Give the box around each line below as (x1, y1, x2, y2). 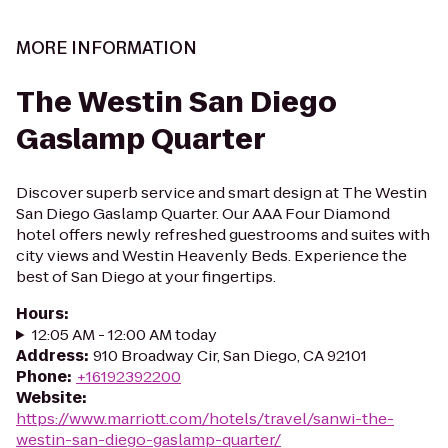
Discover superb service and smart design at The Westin (16, 182, 427, 203)
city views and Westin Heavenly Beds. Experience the (16, 245, 407, 266)
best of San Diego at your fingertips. (16, 266, 276, 287)
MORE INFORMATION (16, 36, 197, 60)
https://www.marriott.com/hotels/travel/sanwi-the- (16, 408, 394, 429)
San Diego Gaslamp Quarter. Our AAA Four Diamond (16, 203, 390, 224)
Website (16, 387, 82, 408)
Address (16, 345, 84, 366)
